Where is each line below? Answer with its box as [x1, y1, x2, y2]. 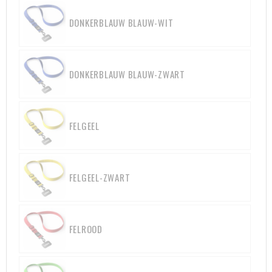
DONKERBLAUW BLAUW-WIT [69, 16, 174, 29]
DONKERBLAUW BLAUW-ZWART [69, 67, 185, 81]
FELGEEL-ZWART [69, 171, 131, 184]
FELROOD [69, 222, 103, 236]
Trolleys [18, 35, 52, 46]
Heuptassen [18, 7, 69, 18]
